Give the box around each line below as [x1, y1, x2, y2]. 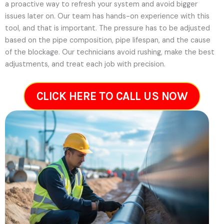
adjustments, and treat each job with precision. [5, 59, 165, 69]
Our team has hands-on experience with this [57, 11, 209, 21]
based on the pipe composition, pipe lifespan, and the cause [5, 35, 210, 45]
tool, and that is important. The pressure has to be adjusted [5, 23, 210, 33]
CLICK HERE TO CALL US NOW [36, 89, 188, 103]
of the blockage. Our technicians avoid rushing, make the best [5, 47, 214, 57]
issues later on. [5, 11, 57, 21]
